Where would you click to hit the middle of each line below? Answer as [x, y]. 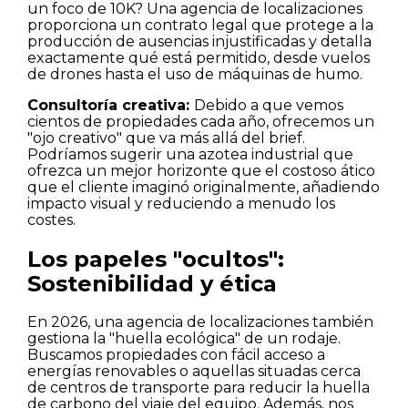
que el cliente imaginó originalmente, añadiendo [204, 188]
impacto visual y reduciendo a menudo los [181, 204]
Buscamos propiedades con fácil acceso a [176, 355]
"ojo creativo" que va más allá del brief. [166, 138]
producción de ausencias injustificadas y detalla [199, 42]
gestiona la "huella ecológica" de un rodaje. [184, 339]
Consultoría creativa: [111, 106]
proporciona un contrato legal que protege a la [200, 25]
